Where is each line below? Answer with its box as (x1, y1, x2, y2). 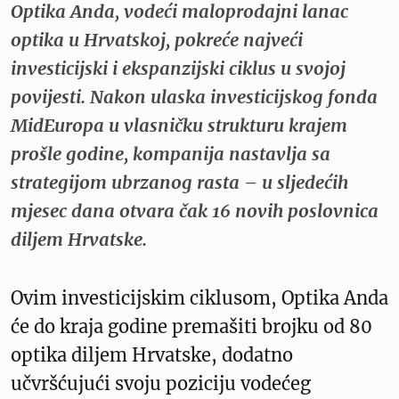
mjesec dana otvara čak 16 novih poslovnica (11, 199, 379, 222)
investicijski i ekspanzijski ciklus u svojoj (11, 56, 346, 79)
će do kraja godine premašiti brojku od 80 (11, 314, 372, 338)
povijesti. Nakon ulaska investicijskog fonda (11, 85, 378, 108)
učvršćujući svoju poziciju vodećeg (11, 371, 311, 395)
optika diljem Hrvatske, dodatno (11, 343, 293, 366)
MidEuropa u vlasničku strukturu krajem (11, 113, 347, 136)
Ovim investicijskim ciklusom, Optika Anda (11, 286, 388, 309)
